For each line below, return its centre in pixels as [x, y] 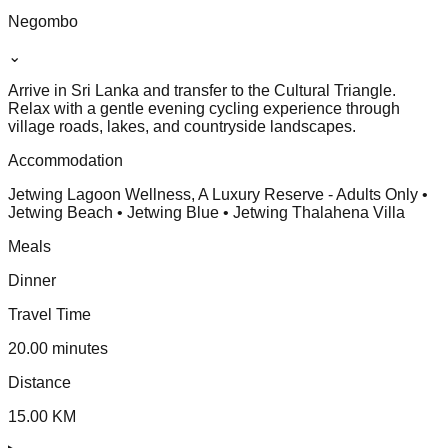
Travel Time [49, 314]
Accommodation [65, 160]
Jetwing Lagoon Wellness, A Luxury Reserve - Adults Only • [218, 194]
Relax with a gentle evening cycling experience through [204, 108]
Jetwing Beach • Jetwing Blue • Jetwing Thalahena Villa [206, 212]
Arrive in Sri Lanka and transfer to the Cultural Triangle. [202, 90]
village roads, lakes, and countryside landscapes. [182, 126]
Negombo [43, 21]
